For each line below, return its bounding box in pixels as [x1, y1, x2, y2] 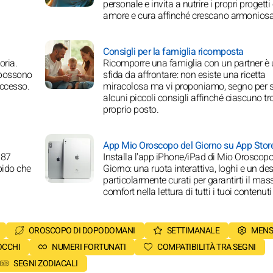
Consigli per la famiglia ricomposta [103, 44, 244, 60]
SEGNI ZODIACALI [13, 257, 78, 271]
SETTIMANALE [166, 224, 219, 238]
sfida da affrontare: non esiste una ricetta [103, 68, 266, 83]
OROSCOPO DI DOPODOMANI [28, 224, 135, 238]
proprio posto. [103, 102, 158, 118]
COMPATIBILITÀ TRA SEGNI [157, 241, 256, 254]
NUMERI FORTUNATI [52, 241, 126, 254]
